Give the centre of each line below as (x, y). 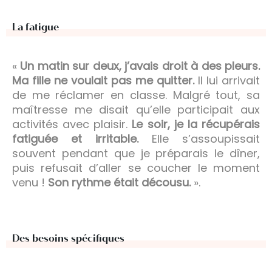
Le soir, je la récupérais (196, 124)
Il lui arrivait (227, 80)
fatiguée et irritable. (75, 138)
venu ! (30, 182)
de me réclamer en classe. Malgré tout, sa (136, 95)
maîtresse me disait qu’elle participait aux (136, 109)
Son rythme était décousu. (119, 182)
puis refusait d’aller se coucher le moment (136, 168)
